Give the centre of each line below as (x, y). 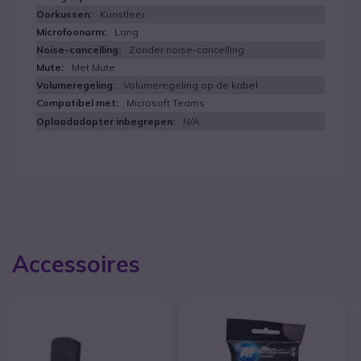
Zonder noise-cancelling (187, 50)
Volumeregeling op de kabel (191, 85)
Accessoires (76, 264)
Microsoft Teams (166, 103)
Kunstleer (122, 14)
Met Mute (93, 67)
